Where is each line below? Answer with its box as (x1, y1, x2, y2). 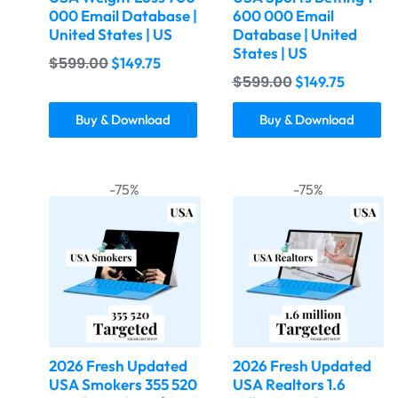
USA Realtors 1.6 (232, 375, 346, 394)
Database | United (232, 24, 357, 44)
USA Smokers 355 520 (49, 375, 197, 394)
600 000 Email (232, 5, 334, 25)
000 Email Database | (49, 5, 197, 25)
